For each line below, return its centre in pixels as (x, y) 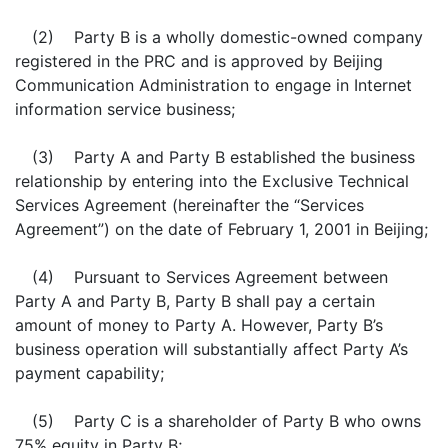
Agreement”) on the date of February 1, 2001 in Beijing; (221, 229)
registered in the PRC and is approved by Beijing (199, 61)
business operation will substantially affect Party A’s (211, 349)
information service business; (125, 109)
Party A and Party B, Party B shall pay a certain (195, 301)
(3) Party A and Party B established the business (223, 157)
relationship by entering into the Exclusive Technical (212, 181)
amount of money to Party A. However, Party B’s (199, 325)
